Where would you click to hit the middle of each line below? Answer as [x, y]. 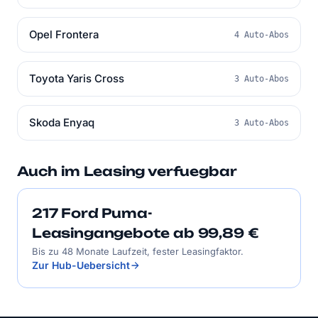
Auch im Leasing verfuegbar [127, 171]
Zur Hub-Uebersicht [81, 265]
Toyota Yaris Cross [77, 78]
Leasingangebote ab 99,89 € [146, 233]
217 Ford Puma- [92, 213]
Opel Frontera [64, 34]
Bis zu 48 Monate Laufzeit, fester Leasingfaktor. [138, 251]
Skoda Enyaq [62, 122]
